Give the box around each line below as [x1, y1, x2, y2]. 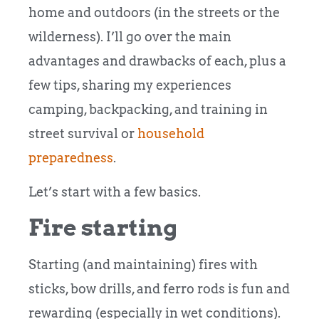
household [137, 125, 204, 141]
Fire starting [28, 214, 182, 242]
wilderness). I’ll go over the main [28, 28, 231, 44]
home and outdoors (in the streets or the [28, 4, 280, 20]
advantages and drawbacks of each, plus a [28, 53, 286, 68]
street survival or [28, 125, 137, 141]
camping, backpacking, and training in [28, 101, 268, 117]
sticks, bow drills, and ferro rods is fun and [28, 281, 290, 297]
